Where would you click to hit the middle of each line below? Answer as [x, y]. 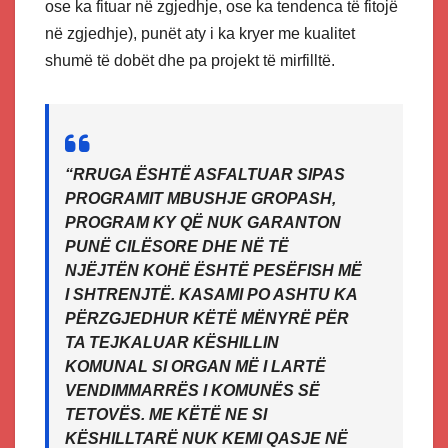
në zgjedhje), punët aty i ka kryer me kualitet [200, 34]
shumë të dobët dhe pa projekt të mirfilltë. [190, 61]
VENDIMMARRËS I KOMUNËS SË [192, 391]
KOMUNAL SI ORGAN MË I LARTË [195, 367]
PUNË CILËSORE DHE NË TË [177, 247]
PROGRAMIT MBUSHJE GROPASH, [200, 199]
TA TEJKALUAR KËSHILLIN [172, 343]
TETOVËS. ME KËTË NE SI [166, 415]
